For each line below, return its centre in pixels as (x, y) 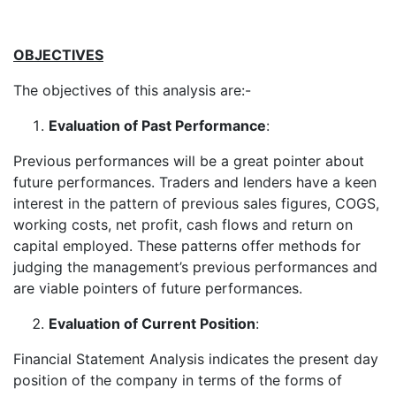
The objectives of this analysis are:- (132, 91)
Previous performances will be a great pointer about (189, 161)
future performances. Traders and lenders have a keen (195, 183)
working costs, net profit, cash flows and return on (183, 225)
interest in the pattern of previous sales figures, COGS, (196, 204)
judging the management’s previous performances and (195, 267)
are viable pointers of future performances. (158, 289)
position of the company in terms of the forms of (178, 381)
